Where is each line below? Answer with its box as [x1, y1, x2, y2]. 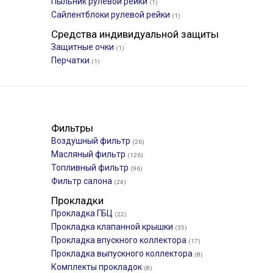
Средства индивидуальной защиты [51, 28, 219, 40]
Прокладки [51, 194, 104, 207]
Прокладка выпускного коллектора [51, 249, 194, 258]
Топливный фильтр [51, 163, 130, 172]
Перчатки [51, 55, 91, 65]
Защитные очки [51, 42, 116, 52]
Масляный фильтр [51, 149, 127, 159]
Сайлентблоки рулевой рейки [51, 10, 172, 19]
